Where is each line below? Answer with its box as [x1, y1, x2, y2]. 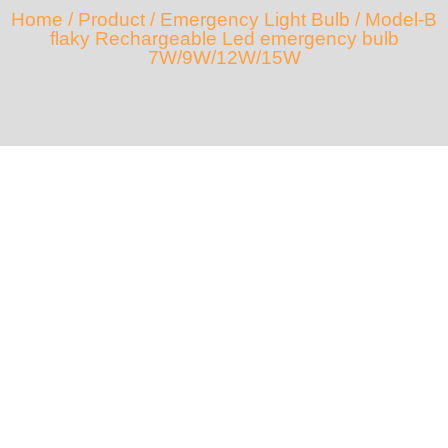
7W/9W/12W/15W [147, 47, 301, 68]
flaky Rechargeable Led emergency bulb [49, 28, 399, 49]
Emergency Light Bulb [160, 9, 350, 30]
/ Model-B [350, 9, 437, 30]
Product [78, 9, 145, 30]
